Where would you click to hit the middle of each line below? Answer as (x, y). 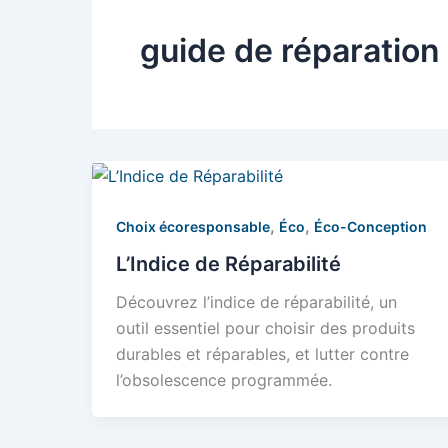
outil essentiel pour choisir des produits (265, 328)
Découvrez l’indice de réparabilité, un (256, 302)
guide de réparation (290, 50)
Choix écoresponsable (193, 226)
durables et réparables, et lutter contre (262, 354)
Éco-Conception (370, 226)
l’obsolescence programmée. (224, 380)
